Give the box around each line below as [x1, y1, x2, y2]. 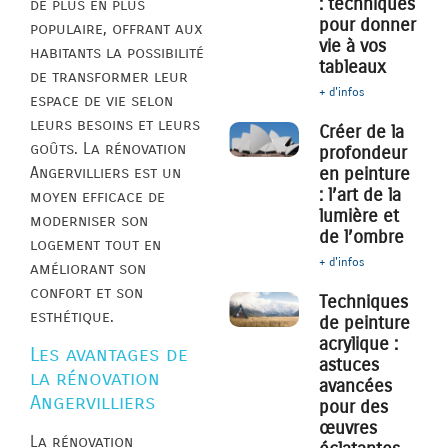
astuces [319, 354, 380, 377]
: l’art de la [319, 184, 402, 207]
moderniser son [30, 211, 148, 231]
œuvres [319, 417, 378, 440]
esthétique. [30, 307, 114, 327]
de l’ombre [319, 226, 405, 249]
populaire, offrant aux [30, 19, 203, 39]
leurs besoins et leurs [30, 115, 200, 135]
